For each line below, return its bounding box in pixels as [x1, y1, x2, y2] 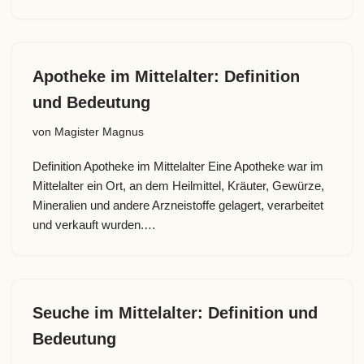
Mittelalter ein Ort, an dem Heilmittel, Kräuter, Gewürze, [32, 179, 324, 193]
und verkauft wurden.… [32, 218, 159, 232]
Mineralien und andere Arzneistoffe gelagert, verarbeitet [32, 198, 323, 212]
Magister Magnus [54, 126, 144, 138]
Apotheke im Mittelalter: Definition [32, 67, 300, 85]
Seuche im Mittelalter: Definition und [32, 304, 318, 322]
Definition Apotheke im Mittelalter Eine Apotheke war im [32, 159, 323, 173]
